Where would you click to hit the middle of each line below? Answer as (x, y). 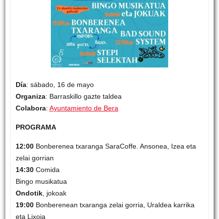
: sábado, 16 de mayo (60, 84)
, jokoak (54, 193)
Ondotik (29, 193)
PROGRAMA (36, 127)
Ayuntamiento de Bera (84, 108)
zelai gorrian (34, 158)
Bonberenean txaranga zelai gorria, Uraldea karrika (114, 205)
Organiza (30, 96)
